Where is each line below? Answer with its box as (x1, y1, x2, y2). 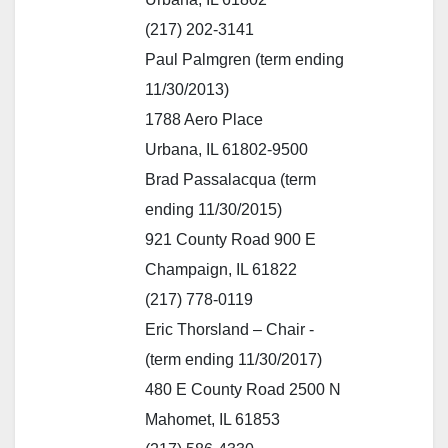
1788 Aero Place (145, 110, 263, 128)
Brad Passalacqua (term (145, 170, 316, 188)
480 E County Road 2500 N (145, 380, 341, 398)
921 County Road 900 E (145, 230, 316, 248)
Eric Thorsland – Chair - (145, 320, 314, 338)
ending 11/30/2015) (145, 200, 282, 218)
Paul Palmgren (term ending (145, 50, 344, 68)
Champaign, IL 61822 (145, 260, 297, 278)
